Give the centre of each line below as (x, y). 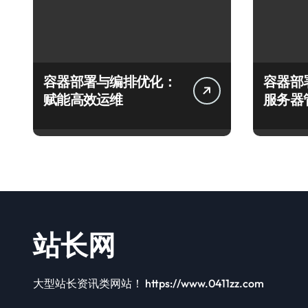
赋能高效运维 (83, 99)
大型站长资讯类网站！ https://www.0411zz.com (148, 283)
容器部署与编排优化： (110, 81)
